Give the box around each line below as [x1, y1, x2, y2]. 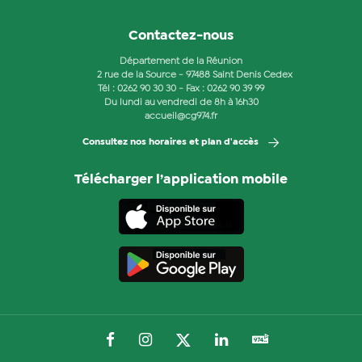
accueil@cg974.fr [145, 112, 217, 120]
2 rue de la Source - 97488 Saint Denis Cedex [96, 71, 293, 79]
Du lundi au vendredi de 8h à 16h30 [103, 99, 259, 107]
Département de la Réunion [120, 57, 242, 65]
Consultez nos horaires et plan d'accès [82, 138, 259, 146]
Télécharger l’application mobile [74, 173, 288, 186]
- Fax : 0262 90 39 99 [176, 85, 264, 93]
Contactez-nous [128, 30, 234, 42]
